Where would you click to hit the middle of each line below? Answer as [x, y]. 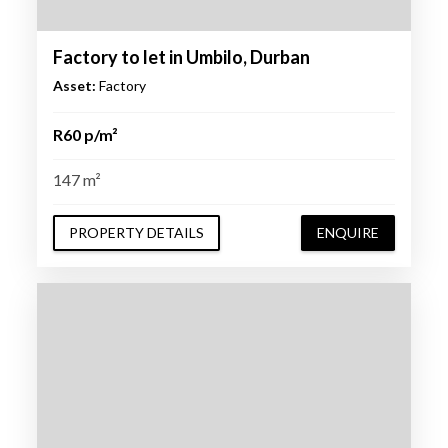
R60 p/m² [85, 135]
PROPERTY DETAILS [136, 232]
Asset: [74, 86]
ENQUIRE [348, 232]
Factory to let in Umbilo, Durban [181, 57]
